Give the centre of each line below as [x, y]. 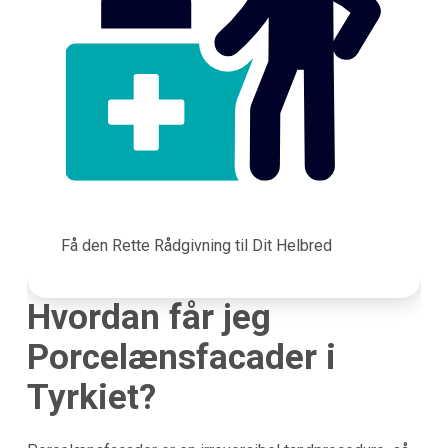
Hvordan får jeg [148, 317]
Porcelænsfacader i [181, 357]
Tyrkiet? [91, 397]
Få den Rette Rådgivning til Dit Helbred [196, 245]
